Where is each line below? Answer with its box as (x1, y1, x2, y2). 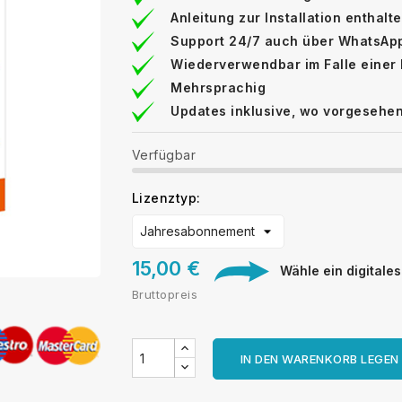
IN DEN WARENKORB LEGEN (240, 352, 399, 367)
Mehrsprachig (170, 79, 266, 95)
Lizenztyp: (131, 189, 201, 205)
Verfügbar (131, 146, 196, 162)
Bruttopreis (131, 287, 197, 302)
